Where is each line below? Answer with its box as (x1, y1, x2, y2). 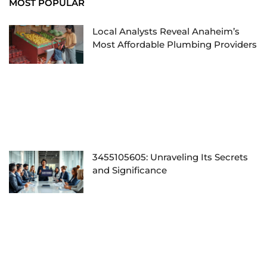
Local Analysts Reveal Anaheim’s (92, 25, 240, 37)
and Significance (92, 164, 167, 176)
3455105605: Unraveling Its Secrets (92, 151, 249, 163)
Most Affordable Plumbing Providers (92, 38, 257, 50)
